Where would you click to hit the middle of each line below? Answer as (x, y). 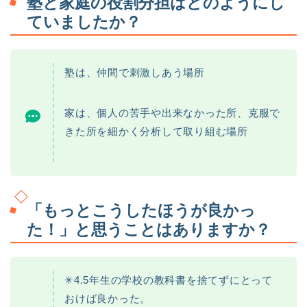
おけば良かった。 (108, 298)
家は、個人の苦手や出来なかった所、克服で (173, 113)
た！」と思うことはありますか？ (149, 229)
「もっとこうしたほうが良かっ (141, 210)
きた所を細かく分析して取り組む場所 (156, 132)
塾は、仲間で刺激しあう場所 (135, 73)
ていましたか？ (84, 22)
